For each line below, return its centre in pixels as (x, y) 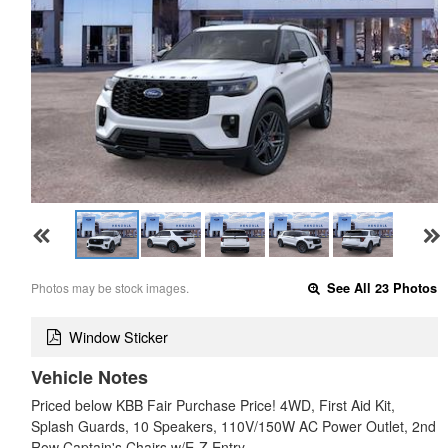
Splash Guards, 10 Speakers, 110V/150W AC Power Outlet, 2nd (233, 426)
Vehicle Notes (89, 377)
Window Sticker (118, 337)
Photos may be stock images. (110, 287)
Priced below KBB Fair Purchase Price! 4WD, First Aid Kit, (213, 405)
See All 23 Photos (380, 287)
